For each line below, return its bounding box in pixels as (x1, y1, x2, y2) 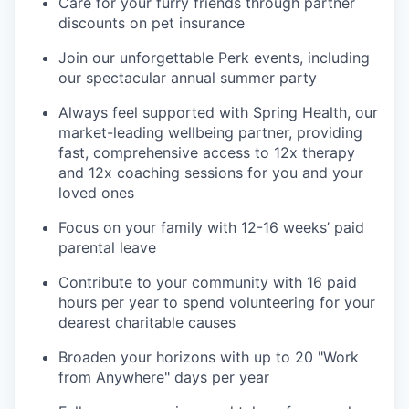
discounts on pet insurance (58, 14, 245, 33)
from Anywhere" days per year (58, 368, 269, 387)
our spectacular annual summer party (58, 68, 317, 88)
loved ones (58, 184, 134, 203)
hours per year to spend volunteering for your (58, 293, 375, 312)
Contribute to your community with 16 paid (58, 273, 357, 292)
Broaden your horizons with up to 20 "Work (58, 348, 359, 367)
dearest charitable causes (58, 313, 236, 332)
